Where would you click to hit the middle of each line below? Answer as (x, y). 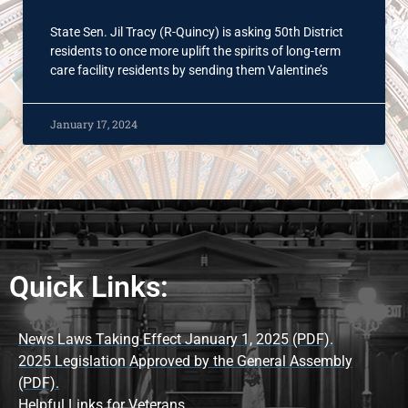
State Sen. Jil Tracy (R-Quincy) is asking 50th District (197, 32)
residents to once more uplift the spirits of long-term (195, 51)
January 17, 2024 (94, 124)
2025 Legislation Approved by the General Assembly (185, 361)
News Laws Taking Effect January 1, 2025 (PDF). (176, 339)
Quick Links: (89, 287)
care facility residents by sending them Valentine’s (189, 70)
